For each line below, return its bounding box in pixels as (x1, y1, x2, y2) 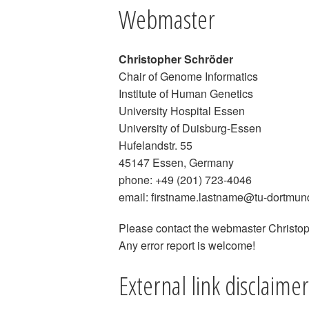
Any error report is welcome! (119, 237, 255, 253)
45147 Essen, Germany (119, 154, 234, 170)
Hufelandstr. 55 (119, 137, 192, 153)
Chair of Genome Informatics (119, 68, 258, 84)
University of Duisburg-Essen (119, 120, 261, 136)
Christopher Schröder (119, 51, 233, 67)
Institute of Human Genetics (119, 86, 253, 101)
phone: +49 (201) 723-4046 (119, 172, 252, 188)
